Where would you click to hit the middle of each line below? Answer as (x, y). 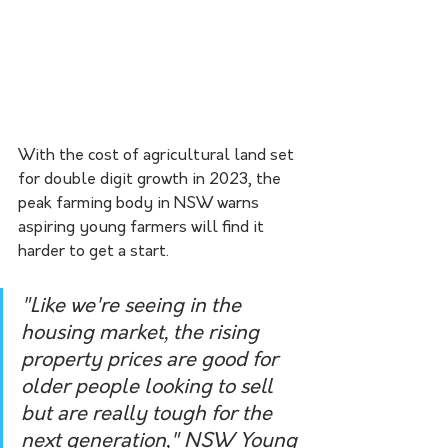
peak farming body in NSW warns (140, 204)
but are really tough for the (149, 415)
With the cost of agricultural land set (158, 156)
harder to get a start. (93, 252)
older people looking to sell (149, 388)
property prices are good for (152, 361)
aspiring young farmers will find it (143, 228)
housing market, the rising (142, 334)
